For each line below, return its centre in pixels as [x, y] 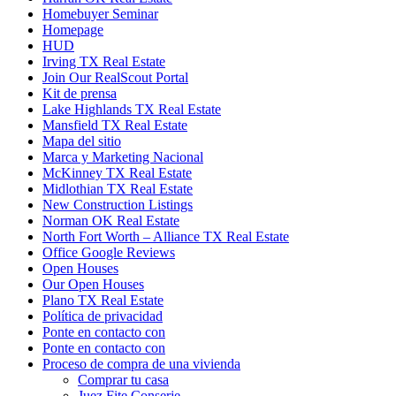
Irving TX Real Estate [104, 62]
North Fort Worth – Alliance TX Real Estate [166, 237]
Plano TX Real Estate [103, 301]
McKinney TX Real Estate [117, 173]
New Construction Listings [118, 205]
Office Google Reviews [109, 253]
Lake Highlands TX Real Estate [132, 110]
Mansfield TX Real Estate [115, 126]
